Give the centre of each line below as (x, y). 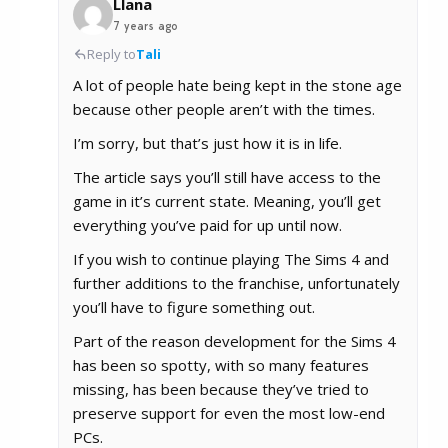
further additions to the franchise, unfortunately (236, 283)
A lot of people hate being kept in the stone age (237, 85)
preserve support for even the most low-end (229, 413)
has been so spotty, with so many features (221, 365)
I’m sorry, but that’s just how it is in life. (207, 143)
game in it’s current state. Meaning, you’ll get (227, 201)
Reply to (111, 54)
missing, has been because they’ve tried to (221, 389)
